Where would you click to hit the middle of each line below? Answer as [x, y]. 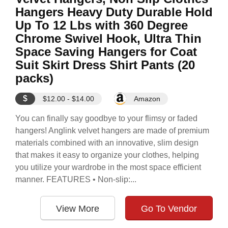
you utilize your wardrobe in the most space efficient [108, 167]
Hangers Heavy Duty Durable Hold [114, 12]
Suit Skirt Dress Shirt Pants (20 [105, 65]
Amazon [147, 99]
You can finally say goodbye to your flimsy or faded [106, 118]
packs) [34, 78]
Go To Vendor [169, 209]
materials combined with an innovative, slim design [107, 143]
